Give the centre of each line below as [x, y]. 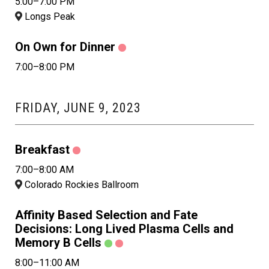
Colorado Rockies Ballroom [80, 185]
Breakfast [42, 150]
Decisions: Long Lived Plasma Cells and [124, 229]
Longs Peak [49, 17]
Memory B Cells [58, 243]
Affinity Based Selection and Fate [106, 215]
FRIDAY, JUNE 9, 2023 [78, 108]
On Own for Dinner [65, 47]
